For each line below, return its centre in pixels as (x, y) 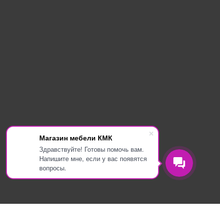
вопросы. (53, 168)
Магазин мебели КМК (76, 137)
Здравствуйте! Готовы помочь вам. (92, 149)
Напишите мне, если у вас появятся (93, 158)
